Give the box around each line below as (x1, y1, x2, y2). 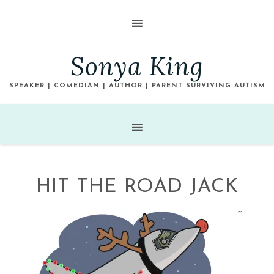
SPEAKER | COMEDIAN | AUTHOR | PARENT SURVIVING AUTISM (9, 83, 265, 89)
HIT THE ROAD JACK (35, 177, 239, 197)
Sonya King (70, 51, 204, 82)
